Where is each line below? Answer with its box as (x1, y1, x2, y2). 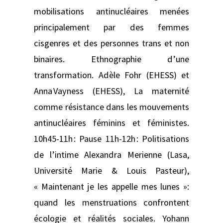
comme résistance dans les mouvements (34, 101, 189, 112)
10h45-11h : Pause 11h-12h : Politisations (34, 132, 189, 144)
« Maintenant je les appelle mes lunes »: (34, 180, 189, 192)
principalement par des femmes (34, 21, 189, 33)
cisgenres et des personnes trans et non (34, 37, 189, 49)
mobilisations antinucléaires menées (34, 5, 189, 17)
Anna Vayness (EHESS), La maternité (34, 85, 189, 97)
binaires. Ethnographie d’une (34, 53, 189, 65)
